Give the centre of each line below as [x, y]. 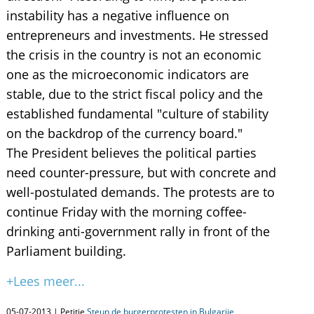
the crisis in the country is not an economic [134, 55]
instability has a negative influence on [117, 15]
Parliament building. [66, 251]
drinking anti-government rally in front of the [138, 231]
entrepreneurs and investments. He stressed [137, 35]
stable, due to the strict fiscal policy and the [134, 94]
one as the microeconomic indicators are [127, 74]
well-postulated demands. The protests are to [140, 192]
